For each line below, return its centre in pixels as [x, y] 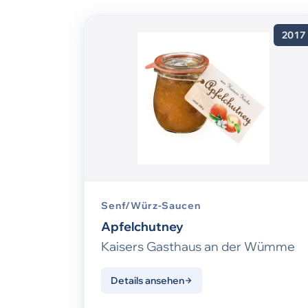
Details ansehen [147, 281]
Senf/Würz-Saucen [151, 206]
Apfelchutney [142, 227]
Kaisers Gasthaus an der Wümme [198, 247]
